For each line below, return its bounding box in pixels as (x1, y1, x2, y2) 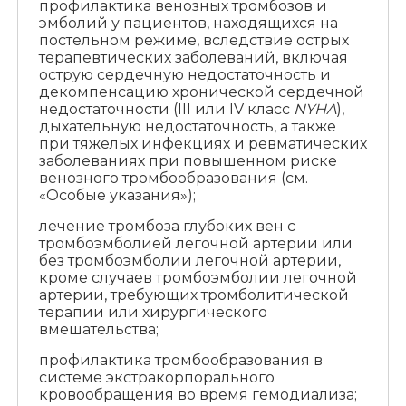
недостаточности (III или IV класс (38, 101, 294, 119)
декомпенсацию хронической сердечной (38, 83, 364, 101)
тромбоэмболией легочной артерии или (38, 235, 353, 253)
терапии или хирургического (38, 304, 267, 322)
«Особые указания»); (38, 187, 196, 205)
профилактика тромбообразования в (38, 352, 323, 370)
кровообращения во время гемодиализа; (38, 386, 357, 404)
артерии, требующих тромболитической (38, 286, 349, 304)
